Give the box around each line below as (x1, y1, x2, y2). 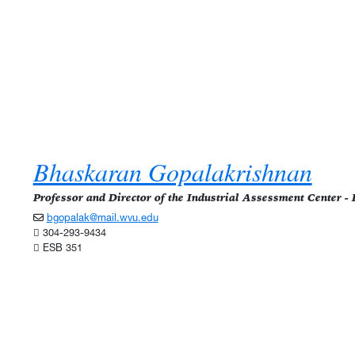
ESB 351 (39, 242, 82, 254)
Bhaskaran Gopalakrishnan (32, 155, 312, 189)
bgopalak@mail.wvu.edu (46, 212, 158, 224)
